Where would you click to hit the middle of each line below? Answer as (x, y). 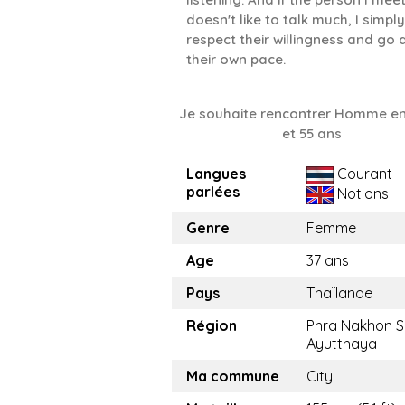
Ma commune (233, 377)
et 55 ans (312, 134)
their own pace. (236, 60)
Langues (216, 174)
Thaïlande (339, 293)
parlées (213, 192)
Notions (361, 194)
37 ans (328, 261)
